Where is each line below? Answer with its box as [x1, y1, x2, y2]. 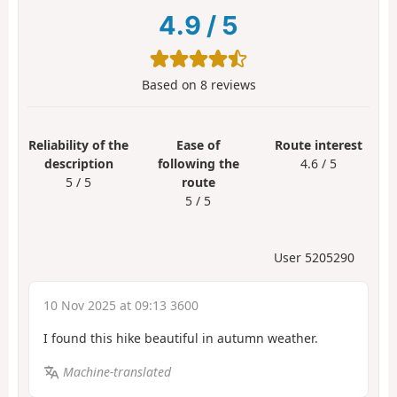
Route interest [274, 136, 362, 154]
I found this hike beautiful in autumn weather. [43, 329, 318, 346]
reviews [206, 76, 256, 94]
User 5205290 [274, 248, 354, 266]
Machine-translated [62, 363, 171, 381]
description [43, 155, 113, 173]
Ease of [176, 136, 221, 154]
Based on [141, 76, 200, 94]
